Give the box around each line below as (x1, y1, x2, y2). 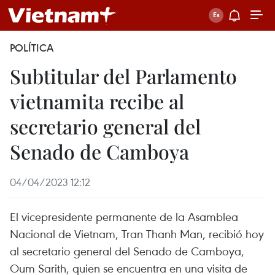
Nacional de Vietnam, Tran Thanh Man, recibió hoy (10, 226, 264, 241)
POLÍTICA (10, 41, 53, 55)
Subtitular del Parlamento (10, 63, 237, 89)
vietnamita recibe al (10, 88, 184, 114)
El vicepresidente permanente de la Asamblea (10, 209, 238, 224)
